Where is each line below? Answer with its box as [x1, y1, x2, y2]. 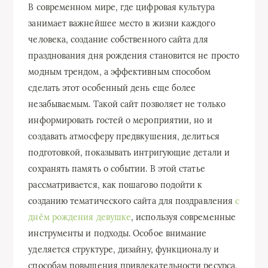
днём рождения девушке [28, 211, 132, 223]
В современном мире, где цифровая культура [28, 1, 215, 13]
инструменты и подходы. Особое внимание [28, 227, 207, 239]
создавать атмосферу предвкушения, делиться [28, 130, 220, 142]
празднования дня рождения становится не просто [28, 50, 240, 61]
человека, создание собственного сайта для [28, 33, 208, 45]
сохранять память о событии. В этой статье [28, 163, 205, 174]
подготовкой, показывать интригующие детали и [28, 147, 230, 158]
